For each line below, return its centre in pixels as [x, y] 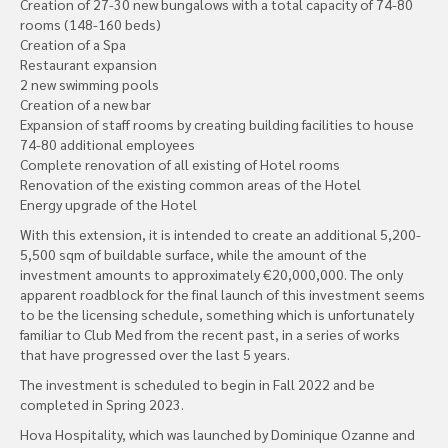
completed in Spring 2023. [102, 403]
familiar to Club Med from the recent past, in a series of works [210, 333]
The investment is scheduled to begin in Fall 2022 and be [197, 383]
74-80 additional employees [107, 143]
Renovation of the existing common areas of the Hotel [190, 183]
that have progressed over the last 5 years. [155, 353]
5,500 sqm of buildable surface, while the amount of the [193, 253]
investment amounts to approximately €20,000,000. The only [211, 273]
